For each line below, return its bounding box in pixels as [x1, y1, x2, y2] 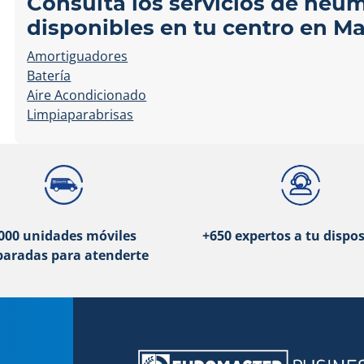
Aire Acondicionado [27, 86, 147, 104]
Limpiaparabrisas [27, 106, 134, 123]
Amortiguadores [27, 47, 128, 65]
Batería [27, 67, 71, 84]
